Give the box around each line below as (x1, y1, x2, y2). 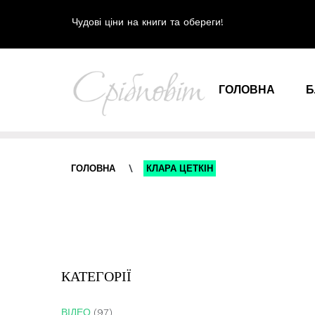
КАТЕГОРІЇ (61, 266, 131, 285)
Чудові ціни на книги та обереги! (72, 16, 224, 27)
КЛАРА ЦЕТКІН (146, 162, 213, 174)
